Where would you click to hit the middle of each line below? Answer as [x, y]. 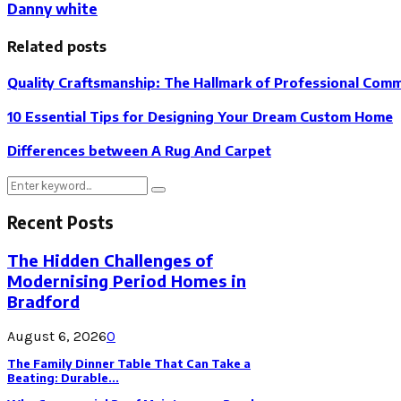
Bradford [43, 301]
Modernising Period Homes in [127, 280]
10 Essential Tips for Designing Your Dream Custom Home [200, 117]
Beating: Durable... [63, 377]
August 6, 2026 [57, 336]
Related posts [57, 47]
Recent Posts [60, 222]
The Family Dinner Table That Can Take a [129, 363]
